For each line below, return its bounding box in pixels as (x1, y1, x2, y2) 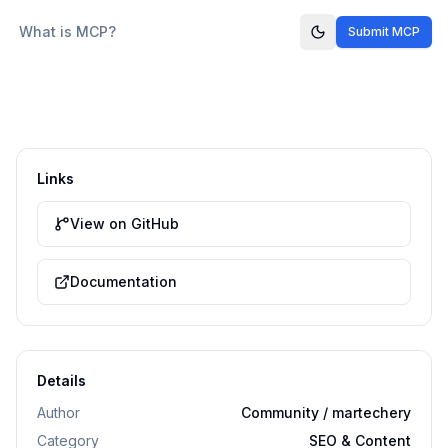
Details (37, 372, 86, 389)
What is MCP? (18, 23, 116, 40)
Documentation (70, 273, 177, 290)
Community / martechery (241, 404, 411, 421)
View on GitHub (70, 215, 179, 232)
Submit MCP (348, 24, 420, 39)
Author (37, 404, 80, 421)
